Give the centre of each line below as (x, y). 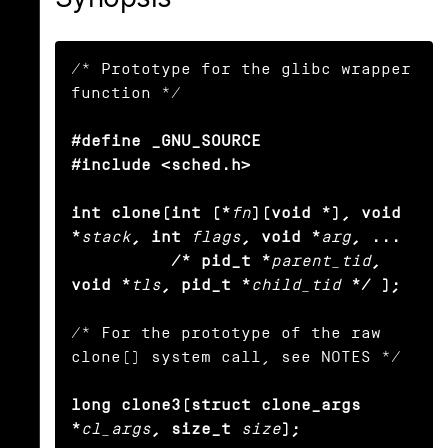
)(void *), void (326, 213)
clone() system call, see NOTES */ (236, 357)
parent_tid (321, 261)
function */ (126, 93)
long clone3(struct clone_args (216, 405)
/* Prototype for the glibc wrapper (241, 69)
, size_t (191, 429)
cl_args (116, 429)
